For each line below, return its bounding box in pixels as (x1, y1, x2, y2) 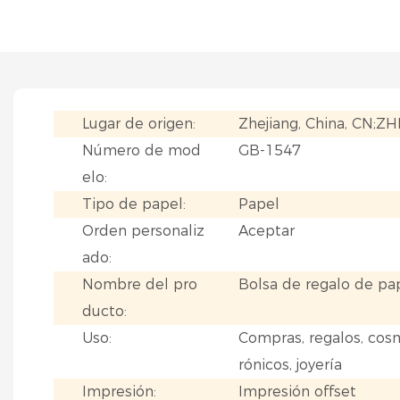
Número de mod (82, 141, 202, 159)
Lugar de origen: (82, 114, 196, 132)
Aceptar (238, 221, 296, 239)
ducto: (82, 302, 128, 320)
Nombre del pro (82, 275, 198, 293)
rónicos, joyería (238, 355, 343, 373)
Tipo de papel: (82, 195, 187, 212)
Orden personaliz (82, 221, 205, 239)
